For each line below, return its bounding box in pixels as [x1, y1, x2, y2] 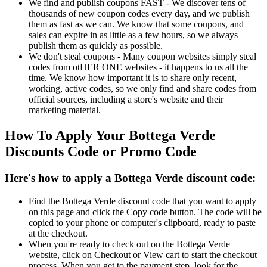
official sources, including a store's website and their [29, 94, 223, 105]
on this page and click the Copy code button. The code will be [29, 206, 262, 217]
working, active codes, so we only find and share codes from [29, 83, 256, 94]
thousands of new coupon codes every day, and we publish [29, 8, 250, 19]
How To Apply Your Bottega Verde [5, 128, 216, 144]
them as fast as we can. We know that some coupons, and [29, 19, 244, 30]
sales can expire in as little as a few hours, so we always [29, 30, 238, 41]
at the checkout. [29, 228, 88, 238]
